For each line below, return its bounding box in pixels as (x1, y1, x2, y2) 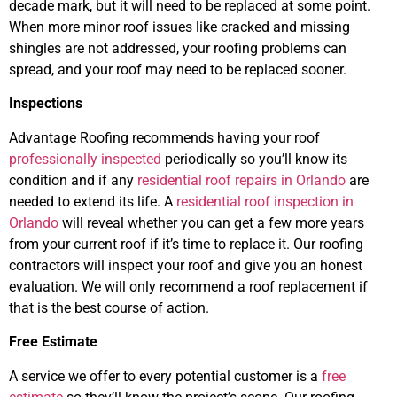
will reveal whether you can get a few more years (58, 214, 364, 231)
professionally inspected (9, 150, 161, 167)
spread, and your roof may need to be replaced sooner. (9, 60, 350, 78)
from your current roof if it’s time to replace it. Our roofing (9, 235, 363, 253)
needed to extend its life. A (9, 192, 176, 210)
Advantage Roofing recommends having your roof (9, 128, 320, 146)
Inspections (9, 95, 82, 113)
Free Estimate (9, 333, 97, 351)
